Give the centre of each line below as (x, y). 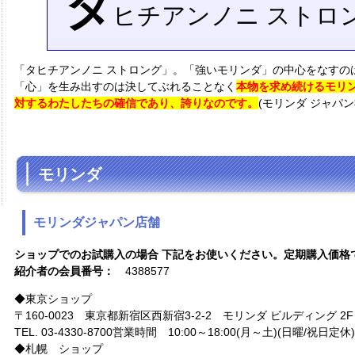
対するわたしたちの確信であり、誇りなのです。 (136, 103)
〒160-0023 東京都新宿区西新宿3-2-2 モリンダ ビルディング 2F (184, 315)
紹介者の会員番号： (64, 271)
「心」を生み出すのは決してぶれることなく (125, 86)
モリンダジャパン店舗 (97, 222)
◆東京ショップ (53, 299)
